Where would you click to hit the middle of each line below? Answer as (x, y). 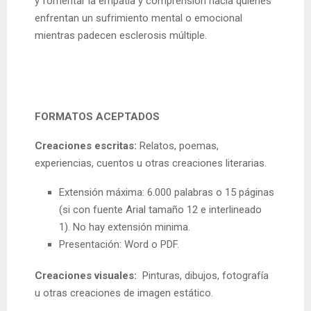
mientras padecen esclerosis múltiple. (121, 36)
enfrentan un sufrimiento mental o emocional (138, 18)
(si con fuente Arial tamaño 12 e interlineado (160, 210)
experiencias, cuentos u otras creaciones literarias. (151, 163)
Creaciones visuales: (86, 276)
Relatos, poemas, (179, 146)
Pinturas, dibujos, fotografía (203, 276)
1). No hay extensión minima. (125, 227)
